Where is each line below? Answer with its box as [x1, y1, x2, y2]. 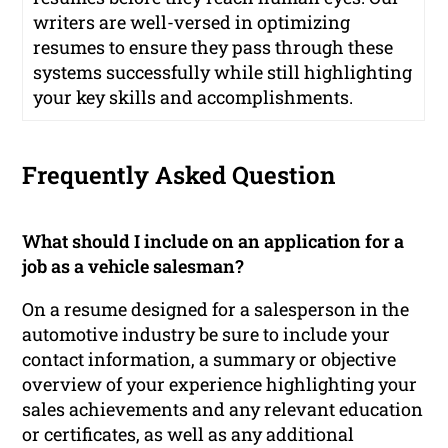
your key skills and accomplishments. [33, 85, 354, 110]
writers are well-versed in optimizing [33, 10, 351, 35]
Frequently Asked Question [22, 159, 336, 192]
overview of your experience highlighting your [22, 372, 418, 397]
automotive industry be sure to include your [22, 322, 391, 347]
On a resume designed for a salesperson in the [22, 297, 410, 322]
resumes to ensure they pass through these [33, 35, 394, 60]
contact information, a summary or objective [22, 347, 397, 372]
